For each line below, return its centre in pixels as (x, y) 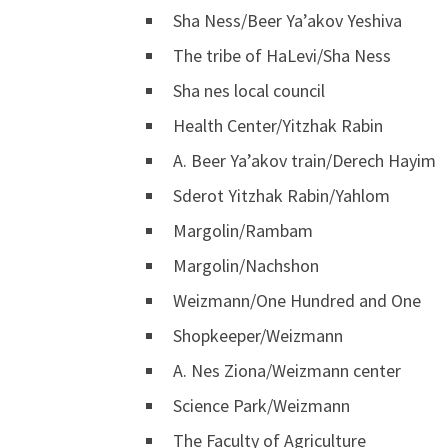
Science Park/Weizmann (261, 405)
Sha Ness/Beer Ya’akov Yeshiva (287, 20)
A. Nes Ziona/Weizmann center (287, 370)
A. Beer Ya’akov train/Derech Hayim (304, 160)
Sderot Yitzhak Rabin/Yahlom (281, 195)
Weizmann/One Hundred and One (297, 300)
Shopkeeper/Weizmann (258, 335)
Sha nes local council (249, 90)
